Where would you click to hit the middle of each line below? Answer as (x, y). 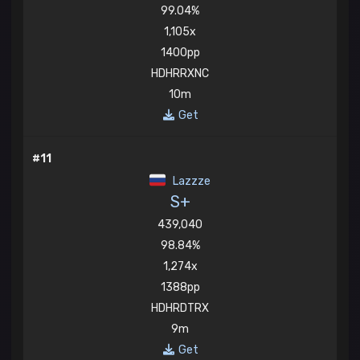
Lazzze (190, 181)
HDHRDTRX (180, 308)
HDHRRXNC (180, 73)
